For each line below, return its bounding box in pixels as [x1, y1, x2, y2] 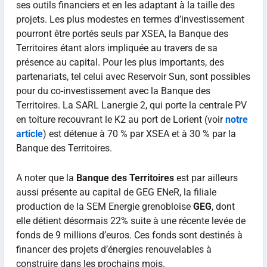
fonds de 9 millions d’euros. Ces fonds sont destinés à [15, 229, 243, 241]
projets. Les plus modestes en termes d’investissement [15, 14, 244, 26]
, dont [211, 200, 235, 212]
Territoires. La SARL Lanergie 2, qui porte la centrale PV [15, 100, 247, 111]
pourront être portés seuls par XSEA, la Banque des [15, 28, 228, 40]
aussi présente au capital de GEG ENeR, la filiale [15, 186, 216, 198]
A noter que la [15, 172, 76, 184]
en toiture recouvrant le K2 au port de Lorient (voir [15, 114, 225, 126]
